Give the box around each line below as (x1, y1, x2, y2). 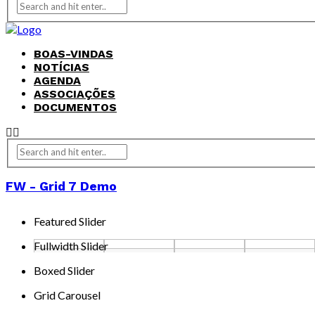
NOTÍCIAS (34, 60, 89, 75)
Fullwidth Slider (34, 238, 108, 252)
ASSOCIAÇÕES (34, 87, 115, 101)
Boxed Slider (34, 263, 95, 277)
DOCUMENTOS (34, 101, 117, 115)
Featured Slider (34, 214, 106, 228)
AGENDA (34, 74, 81, 88)
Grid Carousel (34, 288, 101, 302)
